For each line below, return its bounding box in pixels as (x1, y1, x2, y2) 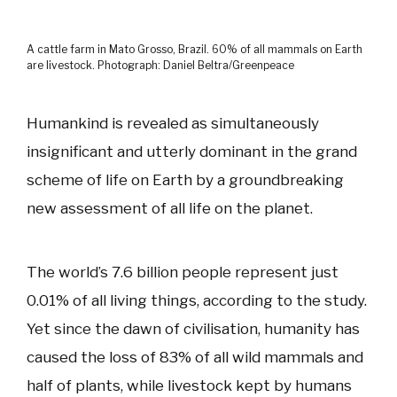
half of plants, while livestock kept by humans (27, 376, 352, 394)
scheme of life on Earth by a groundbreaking (27, 170, 344, 189)
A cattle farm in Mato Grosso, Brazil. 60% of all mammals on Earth (27, 42, 362, 56)
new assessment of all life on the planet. (27, 198, 313, 217)
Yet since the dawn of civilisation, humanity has (27, 319, 360, 338)
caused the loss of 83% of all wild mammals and (27, 347, 363, 366)
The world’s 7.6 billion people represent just (27, 262, 339, 281)
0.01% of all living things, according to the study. (27, 291, 367, 309)
